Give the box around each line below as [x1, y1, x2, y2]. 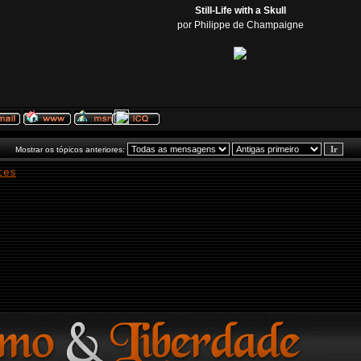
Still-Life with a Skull [194, 5, 286, 16]
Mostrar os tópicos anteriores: [15, 145, 127, 154]
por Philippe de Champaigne [176, 19, 304, 31]
